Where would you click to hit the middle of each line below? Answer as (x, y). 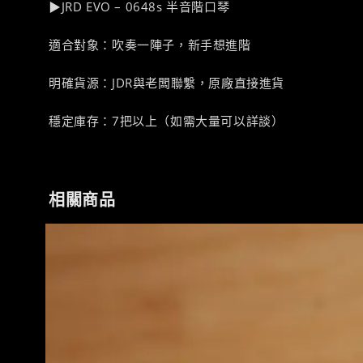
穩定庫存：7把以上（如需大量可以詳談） (167, 120)
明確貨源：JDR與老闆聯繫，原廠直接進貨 (167, 82)
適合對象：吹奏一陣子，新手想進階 (150, 44)
